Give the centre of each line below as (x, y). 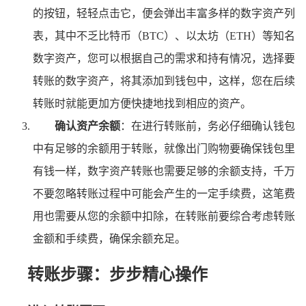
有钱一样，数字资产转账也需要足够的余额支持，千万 (164, 171)
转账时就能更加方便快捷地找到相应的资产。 (142, 103)
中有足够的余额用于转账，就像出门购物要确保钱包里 (164, 148)
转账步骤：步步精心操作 (117, 274)
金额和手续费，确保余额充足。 (109, 238)
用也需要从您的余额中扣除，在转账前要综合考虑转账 (164, 216)
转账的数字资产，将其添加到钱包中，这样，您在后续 (164, 81)
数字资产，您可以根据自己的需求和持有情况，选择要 (164, 58)
